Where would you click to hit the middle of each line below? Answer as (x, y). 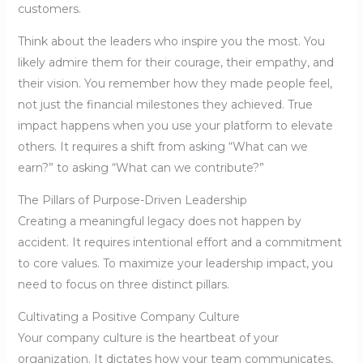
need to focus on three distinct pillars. (123, 285)
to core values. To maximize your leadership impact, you (175, 264)
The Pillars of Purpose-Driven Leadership (132, 201)
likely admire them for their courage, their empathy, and (175, 63)
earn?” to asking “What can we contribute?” (141, 168)
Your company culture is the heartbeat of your (148, 338)
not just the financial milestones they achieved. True (165, 105)
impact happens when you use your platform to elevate (175, 126)
